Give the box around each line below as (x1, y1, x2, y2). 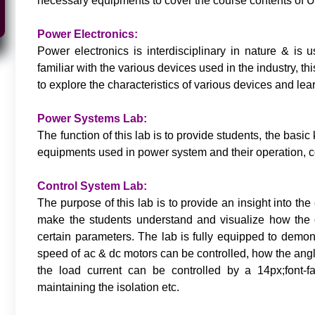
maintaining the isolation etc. (37, 281, 180, 293)
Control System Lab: (37, 179, 148, 192)
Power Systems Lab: (37, 112, 148, 124)
